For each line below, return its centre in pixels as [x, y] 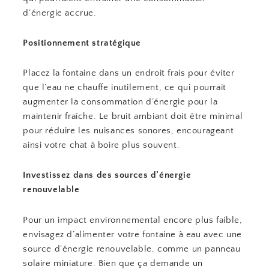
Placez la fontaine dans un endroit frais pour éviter [129, 73]
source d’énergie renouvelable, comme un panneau [132, 249]
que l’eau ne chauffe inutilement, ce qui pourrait [125, 87]
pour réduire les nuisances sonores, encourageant [128, 131]
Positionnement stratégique [82, 43]
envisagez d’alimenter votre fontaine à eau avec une [133, 234]
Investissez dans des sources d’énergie [107, 175]
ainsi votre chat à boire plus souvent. [101, 145]
